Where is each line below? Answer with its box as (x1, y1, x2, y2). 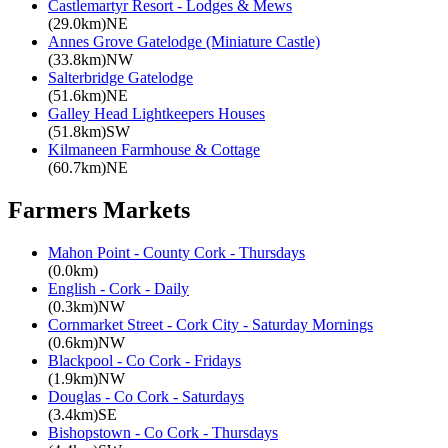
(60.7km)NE (48, 159, 128, 177)
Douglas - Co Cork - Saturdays (48, 387, 244, 405)
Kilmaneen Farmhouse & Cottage (48, 141, 260, 159)
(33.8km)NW (48, 51, 133, 69)
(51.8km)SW (48, 123, 130, 141)
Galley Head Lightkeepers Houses (48, 105, 265, 123)
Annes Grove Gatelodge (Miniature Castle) (48, 33, 320, 51)
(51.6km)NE (48, 87, 128, 105)
